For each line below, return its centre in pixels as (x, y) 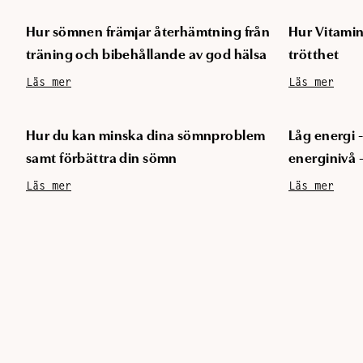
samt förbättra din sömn (102, 159)
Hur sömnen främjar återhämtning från (148, 32)
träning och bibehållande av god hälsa (147, 55)
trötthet (314, 55)
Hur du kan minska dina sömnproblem (146, 136)
